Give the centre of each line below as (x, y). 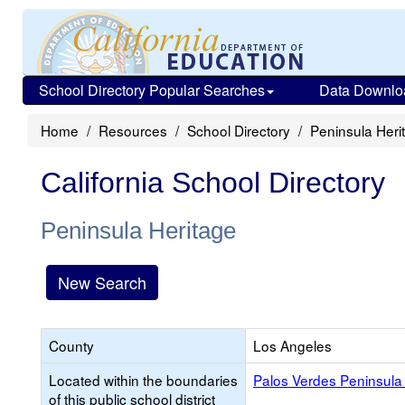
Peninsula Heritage (138, 231)
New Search (102, 282)
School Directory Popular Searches (152, 90)
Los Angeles (292, 345)
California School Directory (213, 183)
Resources (133, 130)
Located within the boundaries (143, 380)
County (71, 345)
